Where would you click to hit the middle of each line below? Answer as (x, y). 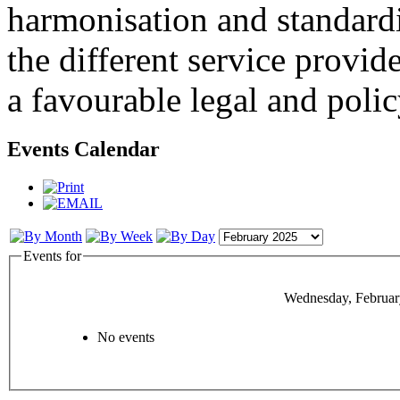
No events (125, 337)
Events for (52, 256)
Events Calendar (83, 150)
